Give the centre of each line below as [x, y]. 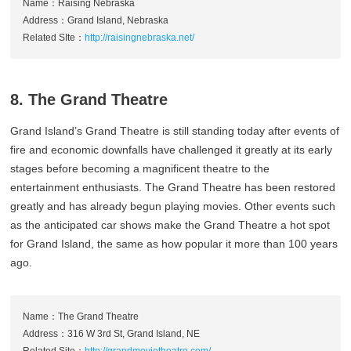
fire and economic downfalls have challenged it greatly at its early [172, 149]
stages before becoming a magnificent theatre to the [140, 168]
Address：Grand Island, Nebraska [96, 20]
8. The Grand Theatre [89, 99]
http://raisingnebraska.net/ [140, 37]
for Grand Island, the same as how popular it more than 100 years [174, 243]
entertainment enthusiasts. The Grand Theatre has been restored [173, 187]
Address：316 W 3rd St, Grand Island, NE [112, 333]
